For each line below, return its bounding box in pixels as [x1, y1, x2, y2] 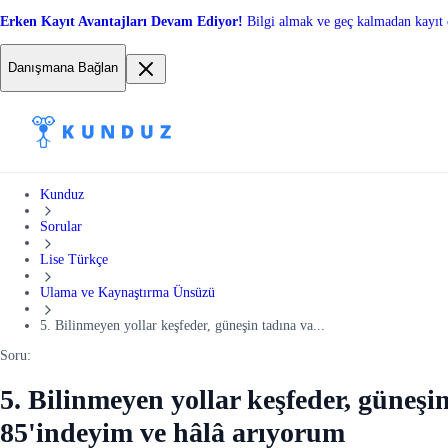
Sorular [40, 219, 82, 235]
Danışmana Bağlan [8, 60, 118, 76]
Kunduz [40, 186, 84, 202]
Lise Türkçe [40, 252, 108, 268]
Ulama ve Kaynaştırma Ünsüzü [40, 285, 215, 300]
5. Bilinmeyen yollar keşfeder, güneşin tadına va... [40, 317, 325, 333]
